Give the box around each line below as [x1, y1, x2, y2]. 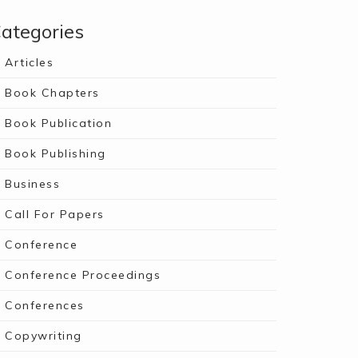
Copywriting [5, 328, 82, 343]
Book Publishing [5, 146, 106, 161]
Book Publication [5, 116, 112, 130]
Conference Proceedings [5, 268, 161, 282]
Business [5, 177, 60, 191]
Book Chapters [5, 86, 100, 100]
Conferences [5, 298, 85, 312]
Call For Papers [5, 207, 105, 221]
